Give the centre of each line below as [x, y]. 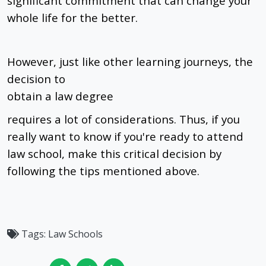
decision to [36, 79]
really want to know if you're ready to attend [125, 137]
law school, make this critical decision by [114, 154]
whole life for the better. [72, 18]
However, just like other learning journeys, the [130, 62]
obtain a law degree [60, 96]
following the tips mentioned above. [105, 171]
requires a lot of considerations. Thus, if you [123, 119]
